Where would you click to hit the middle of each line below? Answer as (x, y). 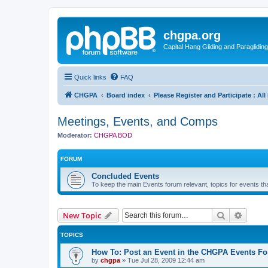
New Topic (82, 215)
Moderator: (75, 135)
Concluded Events (125, 176)
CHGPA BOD (113, 135)
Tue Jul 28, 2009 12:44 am (166, 260)
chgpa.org (192, 35)
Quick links (90, 77)
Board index (126, 95)
